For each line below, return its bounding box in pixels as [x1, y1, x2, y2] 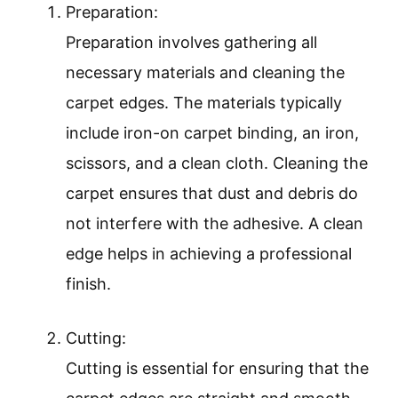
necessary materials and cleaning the [66, 63, 345, 83]
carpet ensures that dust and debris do [66, 184, 358, 203]
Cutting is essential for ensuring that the [66, 359, 369, 378]
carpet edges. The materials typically [66, 93, 342, 113]
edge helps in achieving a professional [66, 244, 352, 264]
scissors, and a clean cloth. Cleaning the [66, 154, 368, 173]
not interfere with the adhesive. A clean [66, 214, 363, 234]
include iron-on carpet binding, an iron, [66, 123, 359, 143]
